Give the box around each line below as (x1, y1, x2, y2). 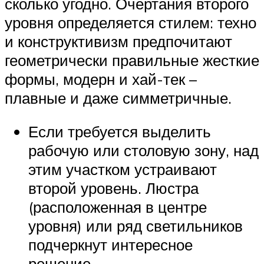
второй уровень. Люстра (28, 179, 199, 198)
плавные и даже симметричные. (5, 88, 232, 107)
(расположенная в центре (28, 197, 207, 217)
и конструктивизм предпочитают (5, 31, 232, 51)
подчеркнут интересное (28, 235, 193, 255)
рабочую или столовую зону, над (28, 141, 259, 160)
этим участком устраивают (28, 160, 217, 179)
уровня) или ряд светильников (28, 216, 243, 236)
